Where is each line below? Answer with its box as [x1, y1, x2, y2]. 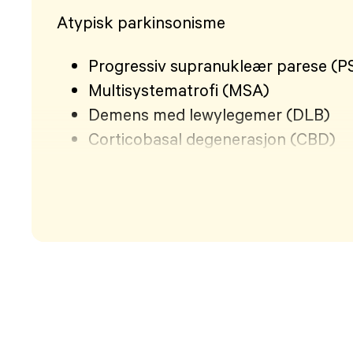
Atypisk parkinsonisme [57, 11, 225, 32]
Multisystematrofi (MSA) [88, 79, 269, 100]
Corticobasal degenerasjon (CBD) [88, 128, 336, 149]
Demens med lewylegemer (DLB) [88, 103, 330, 124]
